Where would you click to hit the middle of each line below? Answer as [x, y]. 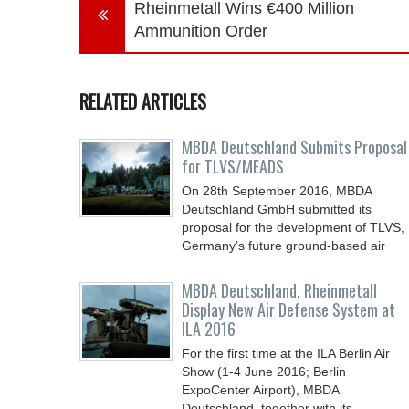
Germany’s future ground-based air [283, 246]
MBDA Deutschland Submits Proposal [294, 147]
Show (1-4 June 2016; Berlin [264, 372]
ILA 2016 [209, 329]
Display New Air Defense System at [288, 309]
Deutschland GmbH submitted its [277, 209]
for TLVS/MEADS [233, 166]
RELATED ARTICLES [143, 101]
